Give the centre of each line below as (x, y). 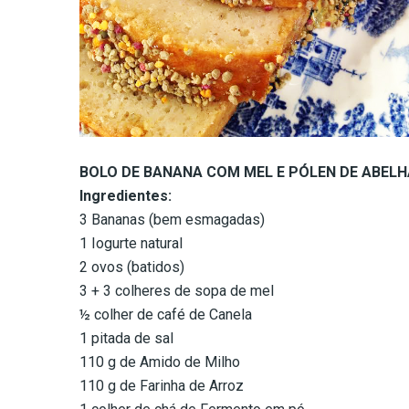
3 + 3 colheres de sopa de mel (177, 291)
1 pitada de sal (126, 339)
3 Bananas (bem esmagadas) (172, 220)
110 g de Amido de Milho (160, 362)
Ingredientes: (126, 196)
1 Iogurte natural (131, 244)
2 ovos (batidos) (132, 267)
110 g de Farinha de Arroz (162, 386)
